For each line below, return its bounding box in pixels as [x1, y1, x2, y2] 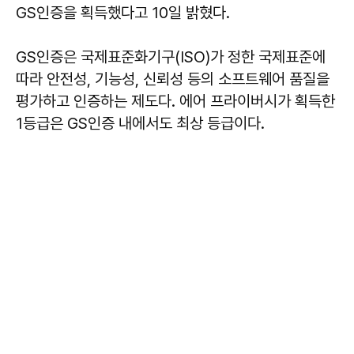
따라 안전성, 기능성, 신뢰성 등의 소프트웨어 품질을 [16, 69, 330, 88]
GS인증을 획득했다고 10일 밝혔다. [16, 2, 230, 22]
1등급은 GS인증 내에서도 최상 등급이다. [16, 113, 269, 133]
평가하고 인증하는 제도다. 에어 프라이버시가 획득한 [16, 91, 335, 111]
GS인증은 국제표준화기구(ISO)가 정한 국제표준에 [16, 47, 326, 66]
